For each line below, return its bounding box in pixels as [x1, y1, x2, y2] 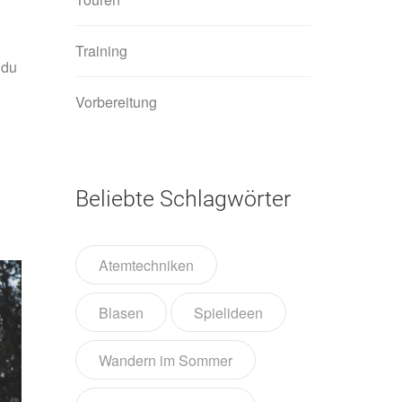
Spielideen [193, 301, 263, 323]
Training [74, 39, 127, 61]
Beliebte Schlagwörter [74, 185, 291, 212]
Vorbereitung [74, 91, 157, 112]
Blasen [98, 301, 144, 323]
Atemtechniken [98, 254, 194, 275]
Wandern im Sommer [98, 349, 232, 371]
